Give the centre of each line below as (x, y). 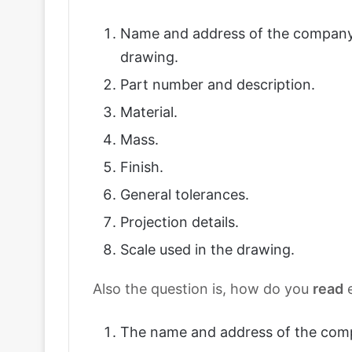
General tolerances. (185, 194)
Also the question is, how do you (203, 289)
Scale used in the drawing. (207, 249)
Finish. (142, 167)
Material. (149, 112)
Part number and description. (218, 84)
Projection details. (180, 222)
